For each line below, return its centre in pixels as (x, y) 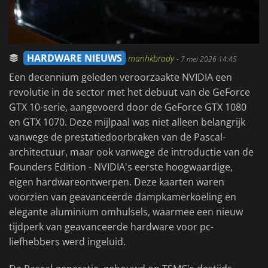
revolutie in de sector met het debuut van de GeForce (130, 92)
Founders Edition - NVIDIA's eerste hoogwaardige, (121, 167)
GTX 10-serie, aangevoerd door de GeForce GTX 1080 (128, 107)
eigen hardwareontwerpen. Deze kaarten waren (117, 182)
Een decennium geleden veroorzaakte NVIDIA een (121, 77)
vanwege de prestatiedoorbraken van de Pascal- (117, 137)
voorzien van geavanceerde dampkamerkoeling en (123, 197)
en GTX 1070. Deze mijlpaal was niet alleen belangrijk (127, 122)
